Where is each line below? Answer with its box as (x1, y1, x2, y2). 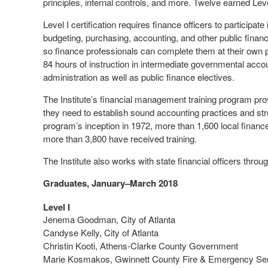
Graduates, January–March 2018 (43, 176, 178, 190)
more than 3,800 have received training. (43, 132, 197, 145)
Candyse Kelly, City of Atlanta (43, 226, 159, 239)
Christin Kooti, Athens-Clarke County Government (43, 239, 238, 252)
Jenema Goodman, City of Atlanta (43, 213, 175, 226)
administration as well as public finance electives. (43, 71, 234, 83)
